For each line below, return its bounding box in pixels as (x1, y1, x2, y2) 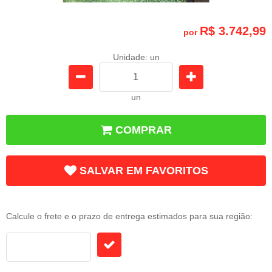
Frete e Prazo (6, 198, 67, 209)
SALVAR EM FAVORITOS (79, 164, 208, 177)
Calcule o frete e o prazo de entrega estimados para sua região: (6, 211, 253, 221)
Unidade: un (112, 52, 160, 62)
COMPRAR (115, 123, 172, 136)
